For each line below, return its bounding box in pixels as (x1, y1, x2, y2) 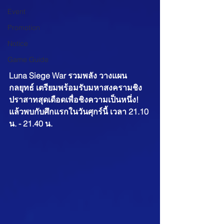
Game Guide (7, 55, 48, 64)
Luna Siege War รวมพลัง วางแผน (9, 70, 127, 81)
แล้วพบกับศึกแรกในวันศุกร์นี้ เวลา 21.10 (9, 106, 150, 117)
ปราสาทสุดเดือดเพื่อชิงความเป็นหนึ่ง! (9, 94, 140, 105)
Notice (7, 39, 28, 48)
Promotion (7, 23, 40, 32)
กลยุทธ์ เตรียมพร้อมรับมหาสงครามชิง (9, 82, 142, 93)
